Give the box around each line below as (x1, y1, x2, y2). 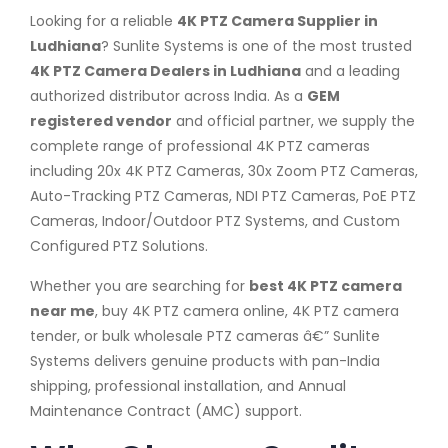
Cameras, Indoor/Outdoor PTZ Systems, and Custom (30, 210, 400, 231)
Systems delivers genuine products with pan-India (30, 350, 380, 371)
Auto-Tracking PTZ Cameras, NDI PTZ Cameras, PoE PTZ (30, 185, 416, 206)
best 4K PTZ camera (249, 275, 402, 296)
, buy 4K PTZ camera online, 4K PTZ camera (95, 300, 399, 321)
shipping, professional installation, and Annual (30, 375, 346, 396)
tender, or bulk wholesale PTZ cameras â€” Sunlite (30, 325, 380, 346)
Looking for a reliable (30, 10, 177, 31)
